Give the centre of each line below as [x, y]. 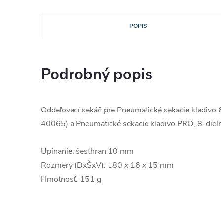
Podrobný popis [97, 74]
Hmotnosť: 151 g [71, 179]
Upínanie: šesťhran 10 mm [87, 151]
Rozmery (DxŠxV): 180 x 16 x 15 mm [107, 165]
